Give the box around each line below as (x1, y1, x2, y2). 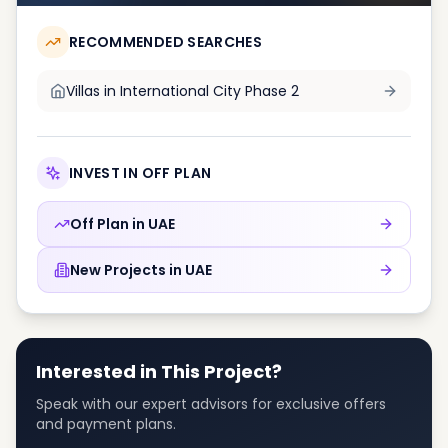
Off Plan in (70, 214, 145, 234)
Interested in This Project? (36, 359, 282, 384)
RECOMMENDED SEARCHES (69, 32, 262, 52)
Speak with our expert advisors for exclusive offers (36, 394, 386, 414)
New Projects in (70, 260, 182, 280)
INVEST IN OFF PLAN (69, 163, 212, 183)
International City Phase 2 (120, 81, 299, 101)
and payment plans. (36, 414, 176, 434)
